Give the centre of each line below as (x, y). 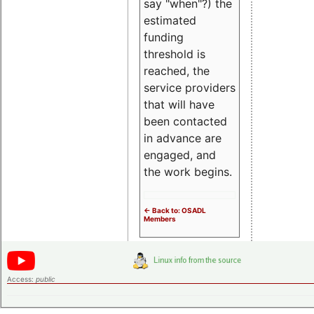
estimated (170, 20)
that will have (179, 104)
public (46, 279)
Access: (21, 279)
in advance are (183, 138)
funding (164, 37)
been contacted (185, 121)
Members (160, 218)
